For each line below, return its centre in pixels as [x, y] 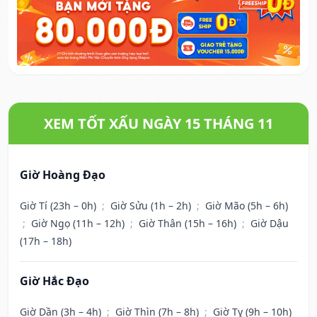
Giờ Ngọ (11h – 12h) [79, 224]
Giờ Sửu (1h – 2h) [152, 206]
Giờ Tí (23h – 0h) [59, 206]
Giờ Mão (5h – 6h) [247, 206]
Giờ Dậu [270, 224]
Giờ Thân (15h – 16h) [189, 224]
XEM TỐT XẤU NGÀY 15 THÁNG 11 [158, 124]
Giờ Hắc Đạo [54, 281]
